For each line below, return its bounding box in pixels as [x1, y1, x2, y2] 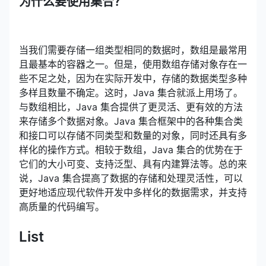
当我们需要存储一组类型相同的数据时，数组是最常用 [19, 43, 247, 56]
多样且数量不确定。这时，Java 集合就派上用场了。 [19, 86, 243, 99]
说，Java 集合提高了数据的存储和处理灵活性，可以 [19, 172, 243, 184]
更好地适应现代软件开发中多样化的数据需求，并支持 [19, 186, 247, 198]
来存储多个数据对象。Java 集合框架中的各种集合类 [19, 115, 243, 127]
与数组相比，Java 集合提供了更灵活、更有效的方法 [19, 100, 243, 113]
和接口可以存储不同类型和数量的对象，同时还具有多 [19, 129, 247, 141]
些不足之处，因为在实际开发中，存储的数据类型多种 [19, 72, 247, 84]
